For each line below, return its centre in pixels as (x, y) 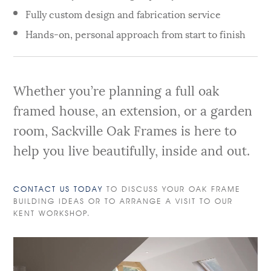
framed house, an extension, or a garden (133, 110)
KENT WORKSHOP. (52, 213)
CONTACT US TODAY (58, 188)
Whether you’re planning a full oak (116, 90)
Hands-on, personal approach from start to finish (136, 33)
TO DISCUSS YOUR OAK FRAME (172, 188)
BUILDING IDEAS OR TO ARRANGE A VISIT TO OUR (123, 201)
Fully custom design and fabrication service (123, 13)
